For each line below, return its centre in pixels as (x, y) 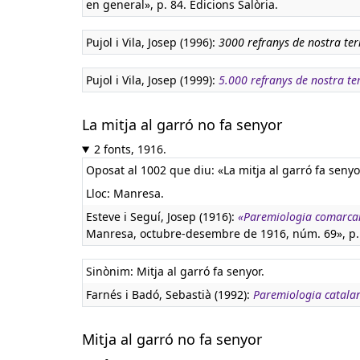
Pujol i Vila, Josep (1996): (152, 42)
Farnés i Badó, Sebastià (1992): (170, 295)
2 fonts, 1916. (130, 149)
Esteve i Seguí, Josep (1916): (162, 217)
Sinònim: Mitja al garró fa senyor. (175, 271)
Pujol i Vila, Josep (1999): (152, 80)
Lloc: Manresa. (125, 193)
